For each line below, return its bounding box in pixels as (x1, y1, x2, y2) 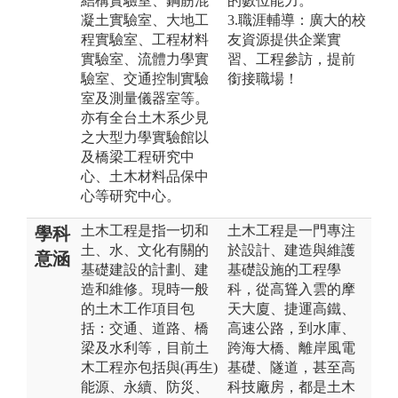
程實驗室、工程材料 (81, 31, 209, 47)
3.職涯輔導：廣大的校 (227, 12, 366, 28)
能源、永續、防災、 (81, 378, 209, 394)
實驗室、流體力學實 (81, 51, 209, 67)
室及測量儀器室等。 (81, 90, 209, 106)
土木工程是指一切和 (81, 222, 209, 238)
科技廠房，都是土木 (227, 378, 355, 394)
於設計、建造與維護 (227, 242, 355, 258)
